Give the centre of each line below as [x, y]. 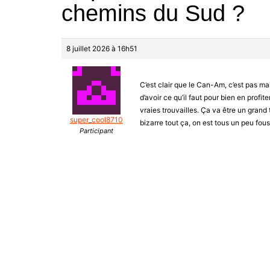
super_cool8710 [96, 120]
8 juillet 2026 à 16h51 [102, 49]
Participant [96, 131]
